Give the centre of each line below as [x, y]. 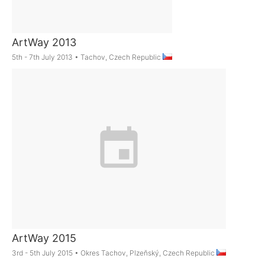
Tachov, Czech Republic [122, 57]
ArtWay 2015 [44, 238]
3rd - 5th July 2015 [43, 253]
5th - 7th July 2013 [43, 57]
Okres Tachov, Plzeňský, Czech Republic [149, 253]
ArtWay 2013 [44, 42]
